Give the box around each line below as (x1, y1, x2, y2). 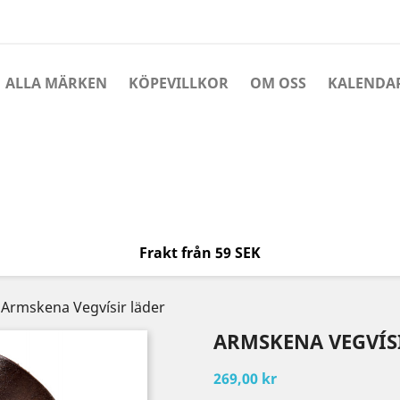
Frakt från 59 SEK (138, 243, 261, 262)
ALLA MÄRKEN (5, 73, 107, 93)
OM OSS (250, 73, 306, 93)
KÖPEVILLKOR (129, 73, 229, 93)
